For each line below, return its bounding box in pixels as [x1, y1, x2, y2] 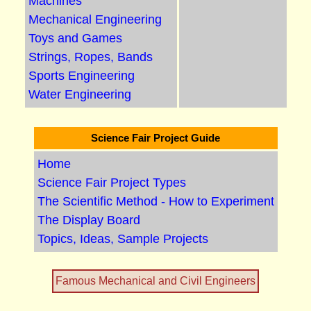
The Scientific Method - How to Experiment [37, 194, 274, 208]
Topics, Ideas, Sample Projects [37, 232, 208, 246]
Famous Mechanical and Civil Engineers [56, 275, 255, 287]
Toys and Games [28, 31, 122, 45]
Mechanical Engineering [28, 12, 162, 26]
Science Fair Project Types [37, 176, 186, 190]
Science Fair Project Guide [91, 132, 220, 144]
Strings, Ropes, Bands [28, 50, 153, 64]
